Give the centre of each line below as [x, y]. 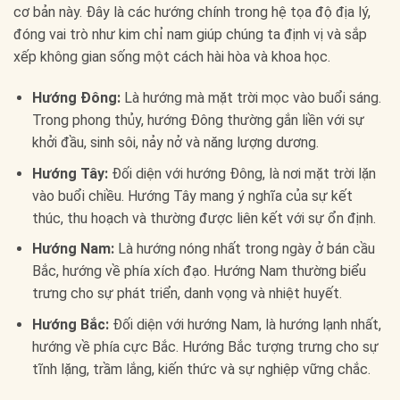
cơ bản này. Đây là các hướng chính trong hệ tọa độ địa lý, [192, 12]
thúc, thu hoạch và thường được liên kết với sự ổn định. [204, 218]
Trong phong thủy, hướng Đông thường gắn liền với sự [198, 121]
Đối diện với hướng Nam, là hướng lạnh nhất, [245, 324]
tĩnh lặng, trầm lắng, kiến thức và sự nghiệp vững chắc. [201, 369]
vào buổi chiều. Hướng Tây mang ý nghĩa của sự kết [192, 196]
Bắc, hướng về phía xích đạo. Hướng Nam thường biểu [199, 271]
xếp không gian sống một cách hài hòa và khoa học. [172, 57]
